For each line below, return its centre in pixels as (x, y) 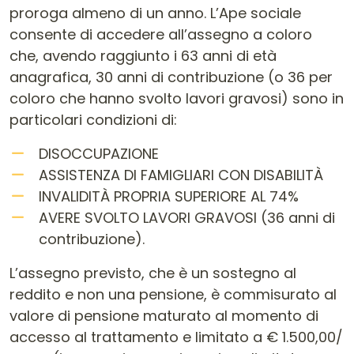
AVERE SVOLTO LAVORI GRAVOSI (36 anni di (187, 218)
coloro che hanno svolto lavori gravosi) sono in (177, 98)
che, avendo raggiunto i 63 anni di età (143, 56)
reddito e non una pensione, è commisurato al (173, 294)
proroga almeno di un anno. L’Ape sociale (155, 13)
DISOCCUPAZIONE (99, 154)
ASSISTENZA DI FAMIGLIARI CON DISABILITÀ (181, 175)
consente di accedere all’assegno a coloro (161, 34)
